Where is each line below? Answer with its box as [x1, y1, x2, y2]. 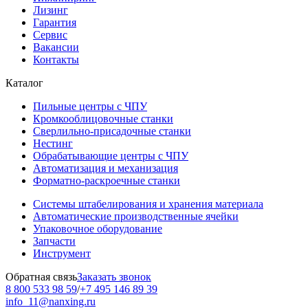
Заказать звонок [77, 270, 151, 283]
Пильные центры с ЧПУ [33, 100, 147, 112]
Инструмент [33, 247, 91, 259]
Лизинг [33, 3, 68, 16]
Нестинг [33, 137, 73, 149]
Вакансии [33, 41, 79, 53]
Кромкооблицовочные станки [33, 112, 173, 124]
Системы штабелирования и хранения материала [33, 197, 263, 210]
